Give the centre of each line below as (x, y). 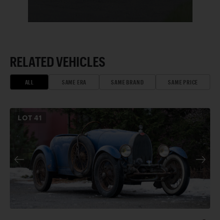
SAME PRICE (183, 82)
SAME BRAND (128, 82)
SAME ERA (74, 82)
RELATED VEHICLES (58, 62)
